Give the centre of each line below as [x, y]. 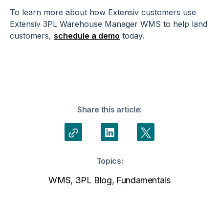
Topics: [109, 161]
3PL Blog [93, 180]
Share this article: [109, 110]
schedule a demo [87, 36]
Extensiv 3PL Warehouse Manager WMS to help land [109, 24]
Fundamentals [143, 180]
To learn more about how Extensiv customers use [103, 12]
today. [132, 36]
